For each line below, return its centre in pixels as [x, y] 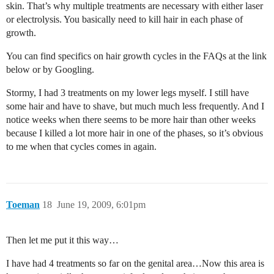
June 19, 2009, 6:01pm [101, 204]
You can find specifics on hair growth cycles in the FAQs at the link [136, 56]
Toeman [23, 204]
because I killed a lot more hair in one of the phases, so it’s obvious [135, 133]
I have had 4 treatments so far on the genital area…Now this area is [135, 263]
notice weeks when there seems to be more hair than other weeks [131, 119]
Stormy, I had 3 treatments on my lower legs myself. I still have [128, 92]
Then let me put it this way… [62, 240]
